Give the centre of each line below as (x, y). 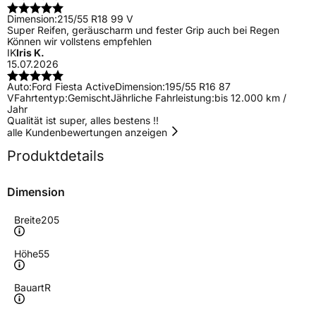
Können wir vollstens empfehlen (79, 42)
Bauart (29, 288)
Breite (28, 220)
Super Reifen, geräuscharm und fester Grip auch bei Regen (143, 30)
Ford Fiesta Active (73, 87)
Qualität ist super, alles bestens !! (83, 121)
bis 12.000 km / (250, 98)
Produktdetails (56, 156)
